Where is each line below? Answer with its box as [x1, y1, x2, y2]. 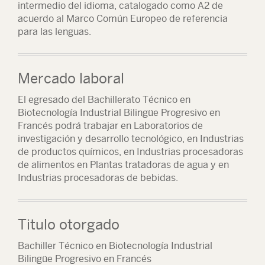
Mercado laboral [18, 70, 124, 86]
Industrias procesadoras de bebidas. [18, 172, 178, 183]
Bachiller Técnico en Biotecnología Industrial [18, 240, 212, 251]
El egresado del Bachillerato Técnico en [18, 94, 190, 105]
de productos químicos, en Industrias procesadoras [18, 146, 243, 157]
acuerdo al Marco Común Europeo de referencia [18, 13, 228, 24]
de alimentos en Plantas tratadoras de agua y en [18, 159, 229, 170]
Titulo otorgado [18, 216, 119, 232]
